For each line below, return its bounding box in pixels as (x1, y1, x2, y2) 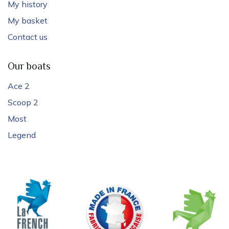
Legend (8, 130, 36, 141)
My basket (8, 15, 48, 26)
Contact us (8, 32, 48, 42)
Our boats (8, 59, 51, 76)
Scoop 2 (8, 97, 38, 108)
